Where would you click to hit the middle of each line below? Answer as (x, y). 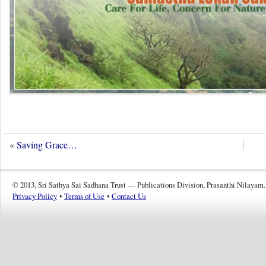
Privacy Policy (35, 196)
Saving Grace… (47, 144)
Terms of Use (84, 196)
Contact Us (129, 196)
